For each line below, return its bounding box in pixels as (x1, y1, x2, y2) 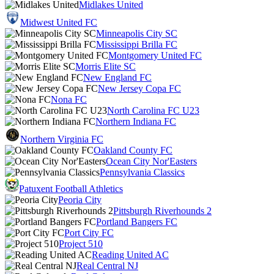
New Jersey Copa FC (98, 83, 181, 94)
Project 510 (59, 239, 103, 249)
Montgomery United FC (108, 50, 202, 61)
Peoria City (58, 194, 102, 205)
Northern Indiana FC (95, 116, 176, 127)
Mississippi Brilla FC (96, 39, 177, 50)
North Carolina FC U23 (107, 105, 199, 116)
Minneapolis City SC (96, 28, 177, 39)
